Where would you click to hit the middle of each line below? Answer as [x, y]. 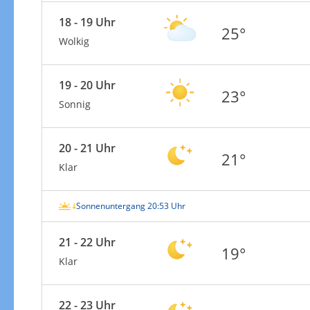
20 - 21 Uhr [87, 148]
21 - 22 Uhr [87, 242]
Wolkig [74, 41]
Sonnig [74, 104]
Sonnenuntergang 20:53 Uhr [130, 206]
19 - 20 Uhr [87, 85]
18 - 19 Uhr [87, 22]
